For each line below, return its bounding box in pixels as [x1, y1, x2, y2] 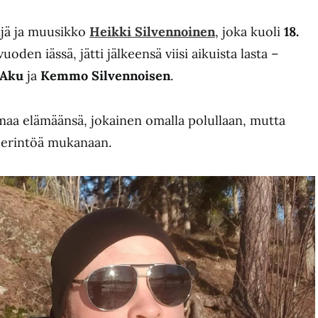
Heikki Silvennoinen [89, 23, 215, 40]
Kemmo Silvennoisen [40, 67, 170, 84]
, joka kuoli [215, 23, 284, 40]
